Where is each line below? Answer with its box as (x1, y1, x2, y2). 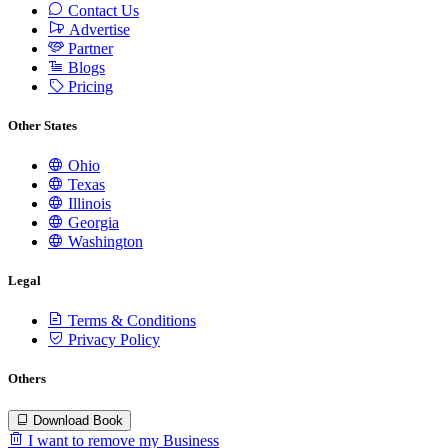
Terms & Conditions (64, 312, 196, 330)
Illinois (64, 194, 111, 212)
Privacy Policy (64, 331, 160, 349)
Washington (64, 232, 143, 250)
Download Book (33, 412, 123, 428)
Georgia (64, 213, 119, 231)
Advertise (65, 20, 130, 38)
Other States (8, 117, 77, 133)
